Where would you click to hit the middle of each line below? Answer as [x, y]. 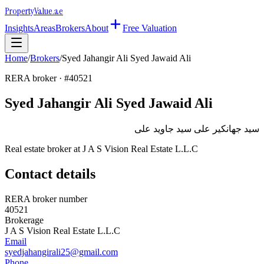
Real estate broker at [44, 148]
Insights [19, 28]
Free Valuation [150, 28]
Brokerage [24, 220]
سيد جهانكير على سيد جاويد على [197, 128]
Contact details [50, 174]
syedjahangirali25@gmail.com [61, 252]
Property [19, 11]
